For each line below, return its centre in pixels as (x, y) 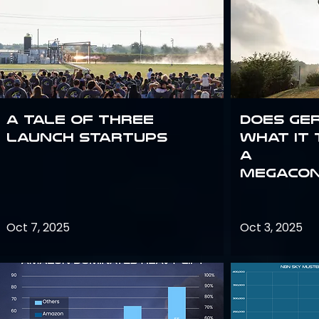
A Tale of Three (80, 120)
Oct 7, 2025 (38, 228)
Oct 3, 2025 (271, 228)
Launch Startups (87, 137)
